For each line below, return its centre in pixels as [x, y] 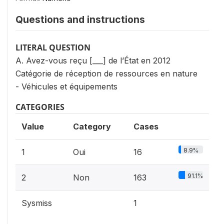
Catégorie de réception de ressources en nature [106, 73]
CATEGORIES [40, 107]
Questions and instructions [80, 19]
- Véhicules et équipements [66, 86]
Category [92, 126]
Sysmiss [37, 203]
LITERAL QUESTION [53, 47]
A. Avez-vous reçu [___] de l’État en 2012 [93, 60]
